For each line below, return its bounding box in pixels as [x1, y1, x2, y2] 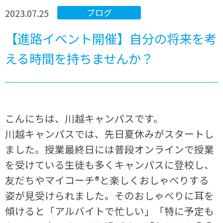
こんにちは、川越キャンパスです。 [5, 111, 164, 126]
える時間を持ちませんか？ [5, 49, 154, 68]
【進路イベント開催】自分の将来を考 [5, 29, 217, 48]
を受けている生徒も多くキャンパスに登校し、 [5, 157, 215, 172]
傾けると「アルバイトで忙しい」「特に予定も [5, 204, 215, 219]
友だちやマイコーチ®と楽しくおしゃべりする [5, 173, 210, 188]
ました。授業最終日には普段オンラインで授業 [5, 142, 215, 157]
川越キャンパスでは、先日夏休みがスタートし [5, 126, 215, 141]
